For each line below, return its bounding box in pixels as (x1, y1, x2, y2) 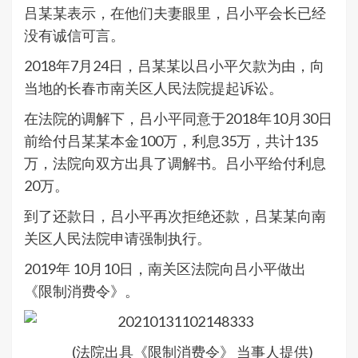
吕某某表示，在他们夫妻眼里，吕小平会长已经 (24, 4, 326, 22)
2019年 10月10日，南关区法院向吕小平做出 (24, 260, 306, 278)
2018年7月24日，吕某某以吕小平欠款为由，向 (24, 57, 324, 75)
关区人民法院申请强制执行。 (24, 229, 211, 248)
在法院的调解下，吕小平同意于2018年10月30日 (24, 109, 332, 128)
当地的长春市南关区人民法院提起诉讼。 (24, 79, 283, 97)
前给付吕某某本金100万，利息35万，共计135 (24, 132, 318, 150)
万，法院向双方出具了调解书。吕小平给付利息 (24, 154, 326, 173)
